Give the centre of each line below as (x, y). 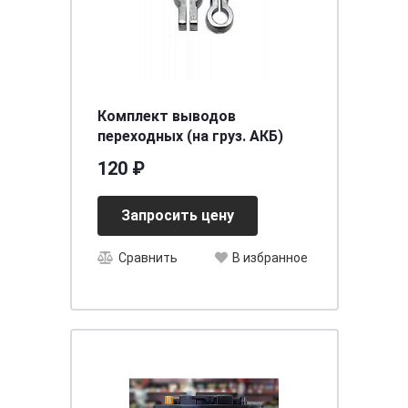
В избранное (270, 258)
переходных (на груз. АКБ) (190, 136)
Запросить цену (177, 215)
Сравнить (148, 258)
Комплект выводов (166, 116)
